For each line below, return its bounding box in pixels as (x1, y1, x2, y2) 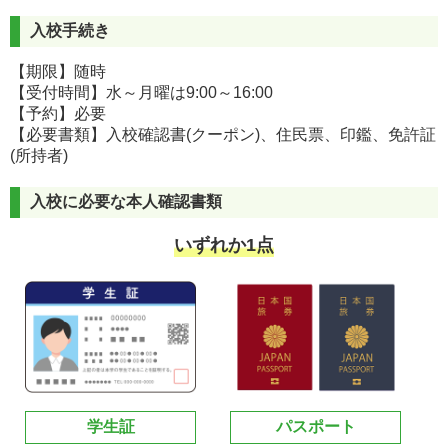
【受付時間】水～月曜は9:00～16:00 (10, 83, 273, 101)
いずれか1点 (174, 234, 274, 255)
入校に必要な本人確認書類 (30, 192, 222, 210)
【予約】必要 (10, 104, 106, 122)
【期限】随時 (10, 62, 106, 80)
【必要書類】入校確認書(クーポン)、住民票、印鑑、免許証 (10, 125, 436, 143)
